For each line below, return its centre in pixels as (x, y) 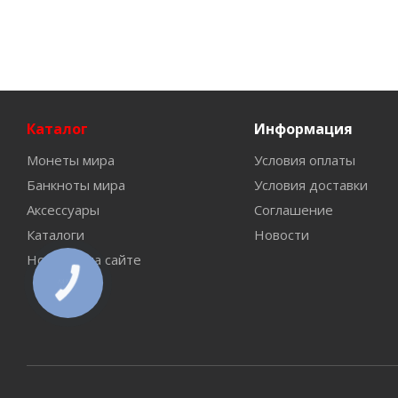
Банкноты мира (76, 185)
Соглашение (293, 210)
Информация (303, 129)
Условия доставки (310, 185)
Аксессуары (63, 210)
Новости (281, 235)
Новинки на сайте (84, 259)
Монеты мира (71, 160)
